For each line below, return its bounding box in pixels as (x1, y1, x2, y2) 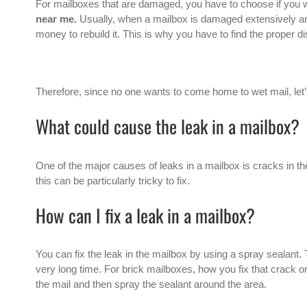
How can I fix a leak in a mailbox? (36, 201, 255, 229)
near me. (36, 13, 79, 25)
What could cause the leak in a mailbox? (36, 112, 299, 140)
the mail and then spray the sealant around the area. (36, 278, 267, 291)
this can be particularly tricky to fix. (36, 174, 190, 186)
